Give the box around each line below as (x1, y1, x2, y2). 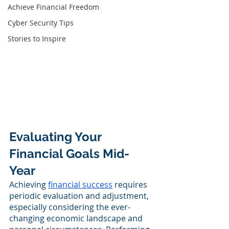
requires (112, 179, 149, 190)
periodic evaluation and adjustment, (9, 190, 151, 201)
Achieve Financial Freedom (8, 2, 99, 12)
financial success (48, 179, 112, 190)
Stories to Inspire (8, 34, 66, 43)
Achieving (9, 179, 48, 190)
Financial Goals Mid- (9, 146, 129, 161)
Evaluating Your (9, 129, 104, 144)
